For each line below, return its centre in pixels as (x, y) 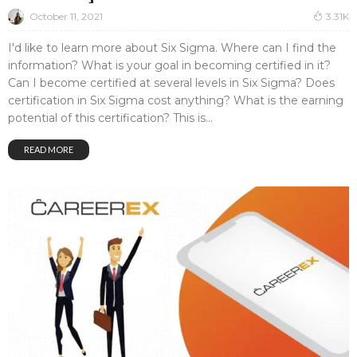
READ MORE (49, 150)
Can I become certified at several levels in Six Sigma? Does (171, 83)
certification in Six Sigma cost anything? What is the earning (176, 101)
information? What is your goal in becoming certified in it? (169, 66)
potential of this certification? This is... (110, 118)
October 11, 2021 (66, 16)
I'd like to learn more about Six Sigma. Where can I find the (172, 48)
